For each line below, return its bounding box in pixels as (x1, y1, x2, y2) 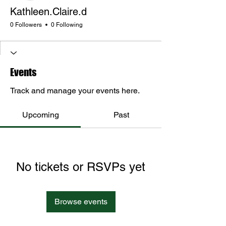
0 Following (51, 21, 83, 28)
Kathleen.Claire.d (10, 5, 87, 18)
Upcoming (22, 109, 59, 120)
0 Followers (10, 21, 42, 28)
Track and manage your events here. (10, 85, 140, 95)
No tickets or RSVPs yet (16, 159, 145, 174)
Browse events (54, 196, 107, 206)
